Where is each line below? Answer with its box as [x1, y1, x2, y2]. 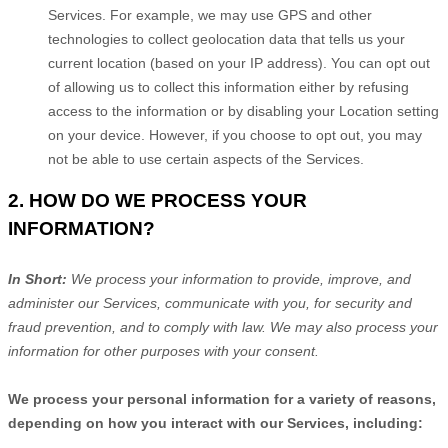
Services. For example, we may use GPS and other [48, 7, 372, 23]
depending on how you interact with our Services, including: [8, 415, 423, 431]
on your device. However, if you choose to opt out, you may [48, 127, 422, 143]
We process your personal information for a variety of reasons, [8, 391, 436, 407]
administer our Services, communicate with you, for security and [8, 295, 412, 311]
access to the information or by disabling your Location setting [48, 103, 439, 119]
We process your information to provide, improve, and [71, 271, 411, 287]
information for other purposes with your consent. [8, 343, 319, 359]
